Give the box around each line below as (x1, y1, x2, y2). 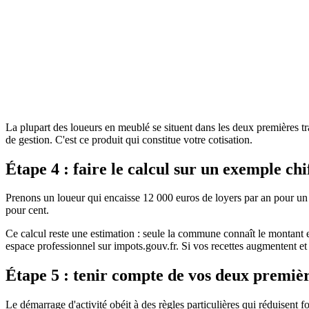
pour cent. (6, 204, 49, 217)
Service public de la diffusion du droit (52, 20, 216, 32)
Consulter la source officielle (6, 111, 130, 123)
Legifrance (6, 20, 52, 32)
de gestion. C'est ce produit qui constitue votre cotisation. (6, 133, 252, 146)
